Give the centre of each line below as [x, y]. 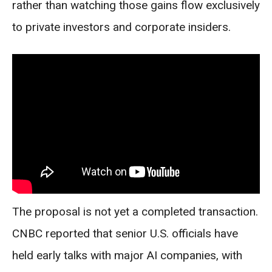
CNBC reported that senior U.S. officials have [125, 233]
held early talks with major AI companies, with [127, 255]
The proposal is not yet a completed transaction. [135, 211]
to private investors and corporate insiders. [121, 27]
